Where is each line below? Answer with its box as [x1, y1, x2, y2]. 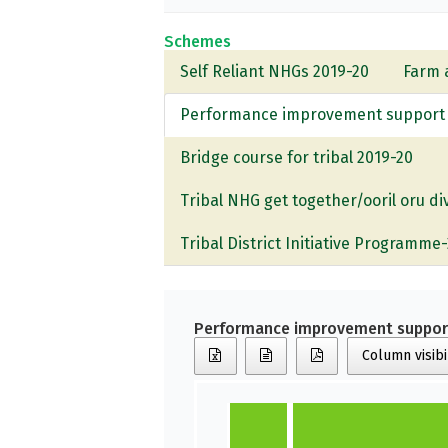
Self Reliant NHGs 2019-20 [180, 61, 370, 81]
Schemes [164, 31, 232, 51]
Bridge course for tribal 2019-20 [180, 147, 414, 167]
